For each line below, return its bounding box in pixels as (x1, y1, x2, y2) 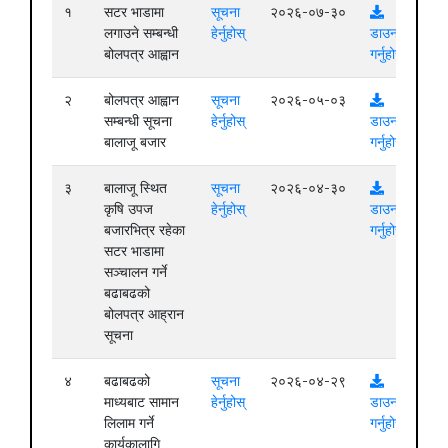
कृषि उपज (104, 200, 153, 217)
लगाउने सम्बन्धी (104, 24, 178, 41)
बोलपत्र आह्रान (104, 305, 184, 322)
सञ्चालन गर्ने (104, 263, 167, 280)
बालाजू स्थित (104, 179, 167, 196)
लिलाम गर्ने (104, 414, 154, 431)
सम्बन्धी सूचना (104, 112, 172, 129)
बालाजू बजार (104, 133, 166, 150)
